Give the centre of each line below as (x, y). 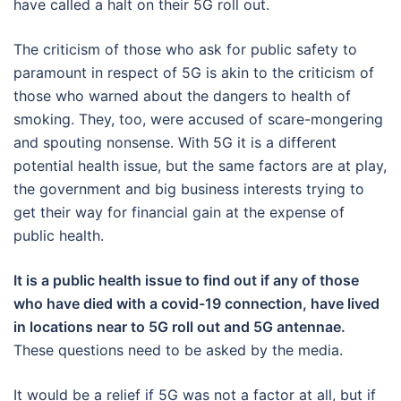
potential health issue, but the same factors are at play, (200, 165)
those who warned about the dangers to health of (182, 95)
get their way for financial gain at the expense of (179, 212)
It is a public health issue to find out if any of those (186, 280)
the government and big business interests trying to (189, 188)
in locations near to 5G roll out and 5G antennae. (179, 326)
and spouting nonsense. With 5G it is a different (175, 142)
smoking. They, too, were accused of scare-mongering (198, 119)
